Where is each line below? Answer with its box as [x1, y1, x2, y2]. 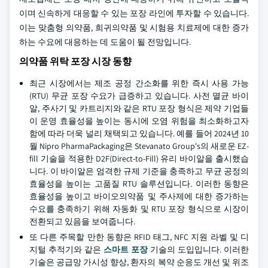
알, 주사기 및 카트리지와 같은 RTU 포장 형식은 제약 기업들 [29, 103, 249, 114]
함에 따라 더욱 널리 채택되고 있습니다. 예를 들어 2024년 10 [29, 128, 249, 139]
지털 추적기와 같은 [29, 244, 103, 255]
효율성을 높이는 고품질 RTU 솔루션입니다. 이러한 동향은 [29, 178, 249, 189]
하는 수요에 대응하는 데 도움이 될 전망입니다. [19, 36, 193, 47]
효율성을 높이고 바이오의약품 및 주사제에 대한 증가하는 [29, 191, 249, 202]
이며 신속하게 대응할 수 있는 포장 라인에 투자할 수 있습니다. [19, 8, 249, 19]
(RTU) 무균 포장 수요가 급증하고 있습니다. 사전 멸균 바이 [29, 90, 249, 101]
